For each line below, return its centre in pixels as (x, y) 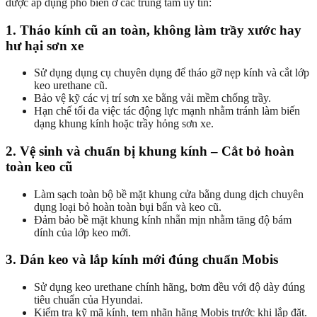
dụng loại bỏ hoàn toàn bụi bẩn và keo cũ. (128, 207)
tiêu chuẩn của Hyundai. (88, 300)
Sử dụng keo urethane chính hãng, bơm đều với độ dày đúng (169, 287)
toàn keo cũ (39, 167)
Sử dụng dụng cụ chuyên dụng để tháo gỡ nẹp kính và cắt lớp (172, 73)
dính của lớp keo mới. (82, 232)
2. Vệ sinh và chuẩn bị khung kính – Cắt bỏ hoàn (150, 151)
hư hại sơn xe (45, 45)
